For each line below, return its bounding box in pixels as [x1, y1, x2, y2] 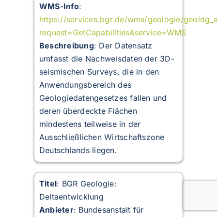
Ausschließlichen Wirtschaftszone [39, 132, 165, 142]
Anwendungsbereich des [39, 80, 132, 90]
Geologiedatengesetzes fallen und [39, 93, 167, 103]
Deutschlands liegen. [39, 145, 117, 155]
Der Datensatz [99, 41, 153, 51]
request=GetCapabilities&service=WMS [39, 28, 186, 38]
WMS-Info [39, 1, 79, 12]
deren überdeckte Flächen [39, 106, 137, 116]
